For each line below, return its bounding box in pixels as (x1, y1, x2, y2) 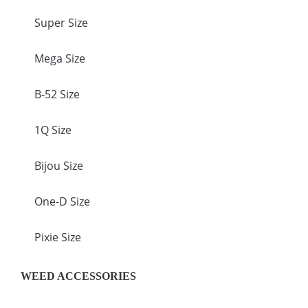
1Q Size (34, 122, 71, 137)
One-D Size (34, 193, 90, 209)
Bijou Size (34, 157, 83, 173)
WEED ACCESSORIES (21, 269, 136, 282)
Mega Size (34, 50, 85, 66)
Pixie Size (34, 229, 81, 245)
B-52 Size (34, 86, 80, 102)
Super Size (34, 14, 88, 30)
